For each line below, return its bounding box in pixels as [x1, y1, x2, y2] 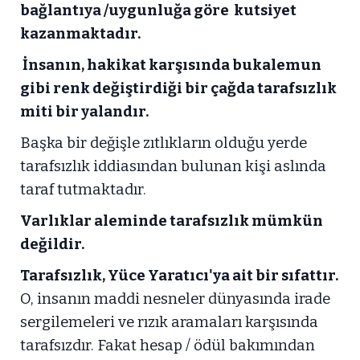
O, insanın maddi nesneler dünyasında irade [20, 290, 330, 308]
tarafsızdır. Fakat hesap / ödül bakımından [20, 337, 315, 354]
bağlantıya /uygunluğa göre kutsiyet [20, 2, 299, 19]
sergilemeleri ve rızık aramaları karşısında [20, 313, 318, 331]
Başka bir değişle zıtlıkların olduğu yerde [20, 134, 307, 152]
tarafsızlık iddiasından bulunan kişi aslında [20, 157, 326, 175]
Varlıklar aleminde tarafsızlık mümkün [20, 212, 323, 230]
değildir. [20, 235, 84, 253]
